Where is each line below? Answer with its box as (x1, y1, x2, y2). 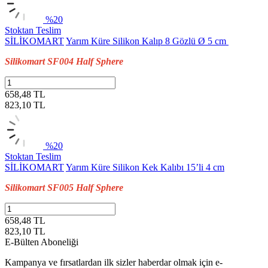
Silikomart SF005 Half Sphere (5, 182, 123, 193)
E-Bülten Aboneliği (5, 236, 78, 247)
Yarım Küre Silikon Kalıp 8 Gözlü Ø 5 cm (66, 35, 229, 46)
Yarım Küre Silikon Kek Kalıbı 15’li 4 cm (66, 162, 224, 172)
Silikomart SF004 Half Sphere (5, 56, 123, 66)
